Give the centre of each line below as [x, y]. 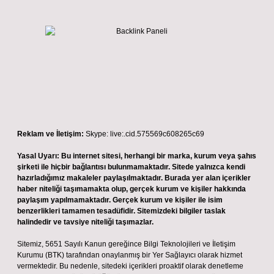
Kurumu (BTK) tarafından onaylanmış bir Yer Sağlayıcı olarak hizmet [130, 255]
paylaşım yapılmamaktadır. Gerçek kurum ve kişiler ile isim [120, 200]
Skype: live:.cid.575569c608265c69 [145, 134]
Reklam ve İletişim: [50, 134]
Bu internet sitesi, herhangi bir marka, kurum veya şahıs [159, 156]
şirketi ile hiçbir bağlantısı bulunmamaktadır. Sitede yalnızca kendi [131, 167]
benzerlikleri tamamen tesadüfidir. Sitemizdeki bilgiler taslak [121, 211]
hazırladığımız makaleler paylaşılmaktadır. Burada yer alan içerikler [134, 178]
